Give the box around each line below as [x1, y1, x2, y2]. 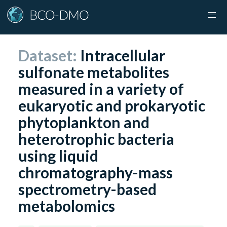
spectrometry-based [18, 179, 157, 198]
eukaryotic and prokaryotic [18, 96, 206, 115]
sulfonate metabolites [18, 62, 170, 81]
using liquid [18, 146, 99, 165]
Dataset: [18, 46, 81, 64]
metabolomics [18, 196, 116, 215]
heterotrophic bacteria [18, 129, 175, 148]
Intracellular [80, 46, 166, 64]
